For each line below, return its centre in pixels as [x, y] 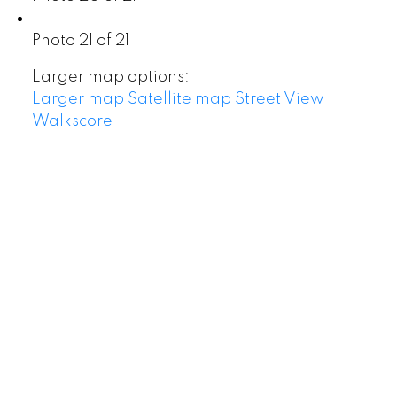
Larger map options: [110, 78]
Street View [279, 100]
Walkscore [72, 122]
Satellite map [179, 100]
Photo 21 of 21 [80, 41]
